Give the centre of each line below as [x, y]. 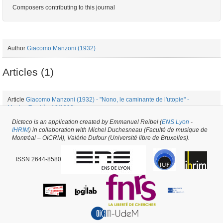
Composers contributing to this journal [64, 7]
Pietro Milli [158, 133]
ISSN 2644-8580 [39, 160]
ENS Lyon [175, 122]
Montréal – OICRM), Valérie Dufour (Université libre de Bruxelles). [101, 138]
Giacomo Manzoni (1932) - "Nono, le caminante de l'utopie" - [108, 100]
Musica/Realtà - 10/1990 [41, 108]
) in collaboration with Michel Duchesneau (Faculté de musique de [118, 130]
